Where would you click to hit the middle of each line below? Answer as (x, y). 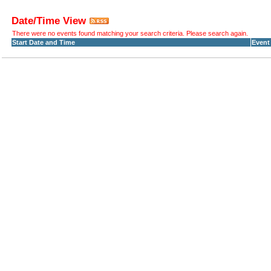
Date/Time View (49, 21)
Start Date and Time (44, 42)
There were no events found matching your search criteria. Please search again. (130, 33)
